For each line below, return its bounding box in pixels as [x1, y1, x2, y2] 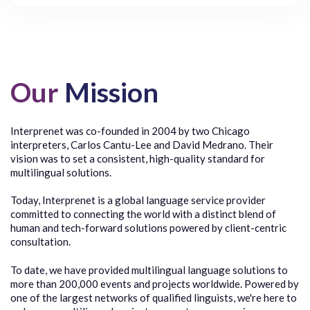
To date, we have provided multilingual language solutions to [10, 264, 288, 277]
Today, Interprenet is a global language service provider [10, 194, 266, 207]
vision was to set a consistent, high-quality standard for [10, 152, 265, 165]
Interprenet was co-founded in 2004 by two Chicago [10, 125, 250, 138]
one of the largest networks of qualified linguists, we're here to [10, 291, 297, 304]
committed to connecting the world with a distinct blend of [10, 208, 276, 221]
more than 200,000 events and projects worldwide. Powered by [10, 277, 299, 291]
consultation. [10, 235, 71, 248]
